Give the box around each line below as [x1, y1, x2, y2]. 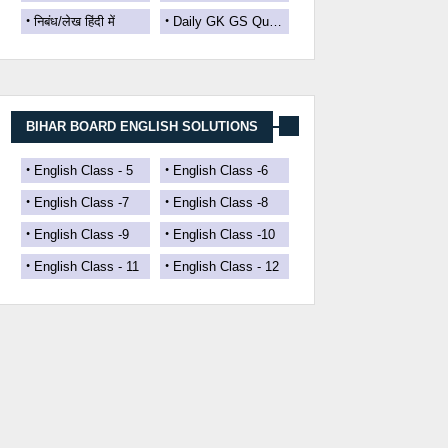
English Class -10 [173, 227, 275, 242]
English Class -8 [173, 195, 268, 210]
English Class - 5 [34, 163, 133, 178]
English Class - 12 [173, 259, 279, 274]
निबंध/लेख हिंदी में [34, 14, 115, 29]
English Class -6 [173, 163, 268, 178]
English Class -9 [34, 227, 129, 242]
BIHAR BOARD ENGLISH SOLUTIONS [26, 119, 258, 134]
